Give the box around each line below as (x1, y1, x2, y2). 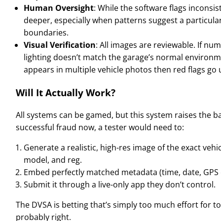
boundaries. (24, 27, 69, 38)
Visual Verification (24, 39, 96, 51)
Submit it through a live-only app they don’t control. (24, 179, 216, 190)
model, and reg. (24, 154, 82, 165)
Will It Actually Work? (16, 86, 115, 99)
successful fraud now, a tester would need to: (16, 121, 184, 133)
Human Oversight (24, 2, 94, 14)
